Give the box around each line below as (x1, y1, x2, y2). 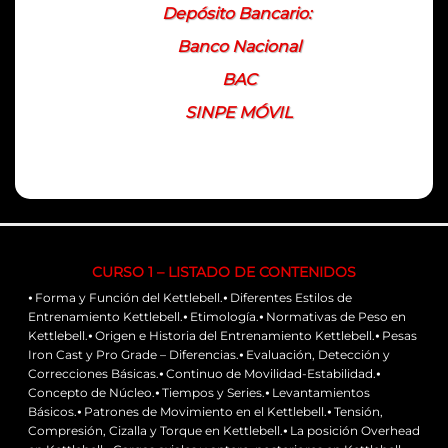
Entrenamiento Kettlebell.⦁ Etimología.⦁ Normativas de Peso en (28, 309, 406, 325)
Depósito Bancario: (162, 4, 311, 24)
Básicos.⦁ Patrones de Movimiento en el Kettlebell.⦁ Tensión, (28, 404, 383, 420)
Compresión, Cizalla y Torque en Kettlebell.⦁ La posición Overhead (28, 423, 420, 439)
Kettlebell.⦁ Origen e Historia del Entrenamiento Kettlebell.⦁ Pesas (28, 328, 417, 344)
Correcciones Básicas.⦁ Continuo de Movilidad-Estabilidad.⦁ (28, 366, 380, 382)
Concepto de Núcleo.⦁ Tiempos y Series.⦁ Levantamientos (28, 385, 370, 401)
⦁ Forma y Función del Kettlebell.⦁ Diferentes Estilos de (28, 290, 352, 306)
